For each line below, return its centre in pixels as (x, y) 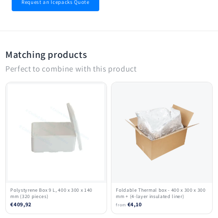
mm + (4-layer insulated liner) (150, 196)
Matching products (46, 54)
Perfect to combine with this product (71, 68)
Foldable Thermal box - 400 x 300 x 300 (161, 190)
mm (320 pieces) (29, 196)
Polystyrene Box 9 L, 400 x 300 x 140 (52, 190)
